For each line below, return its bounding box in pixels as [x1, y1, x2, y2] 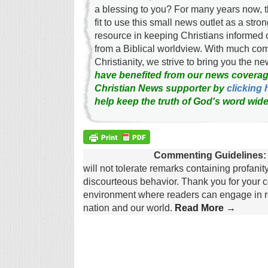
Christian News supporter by [94, 83, 227, 93]
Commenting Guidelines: [153, 150, 266, 160]
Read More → [174, 203, 236, 213]
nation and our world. [83, 203, 172, 213]
